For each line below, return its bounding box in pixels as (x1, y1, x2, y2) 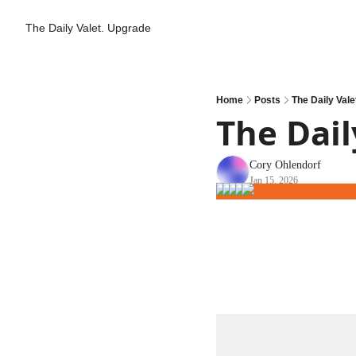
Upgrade (107, 21, 151, 34)
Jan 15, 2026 (250, 175, 298, 186)
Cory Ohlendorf (250, 159, 321, 171)
